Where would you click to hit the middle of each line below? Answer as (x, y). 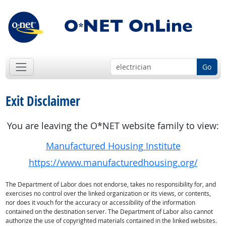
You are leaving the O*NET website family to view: (113, 126)
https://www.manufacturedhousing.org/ (113, 163)
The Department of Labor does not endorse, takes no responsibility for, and (110, 185)
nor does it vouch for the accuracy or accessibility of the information (100, 203)
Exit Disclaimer (43, 101)
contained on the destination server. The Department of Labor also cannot (109, 212)
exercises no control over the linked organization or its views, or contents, (108, 194)
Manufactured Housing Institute (113, 146)
